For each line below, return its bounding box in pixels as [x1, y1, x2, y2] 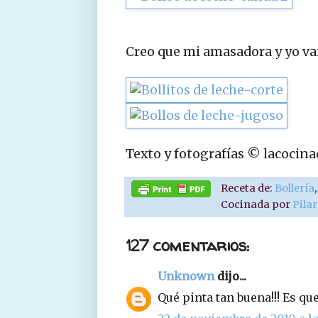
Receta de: [221, 181, 275, 194]
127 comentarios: [126, 234, 249, 256]
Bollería [275, 181, 315, 194]
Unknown [158, 268, 214, 283]
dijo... [214, 268, 246, 283]
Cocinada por [221, 197, 293, 211]
